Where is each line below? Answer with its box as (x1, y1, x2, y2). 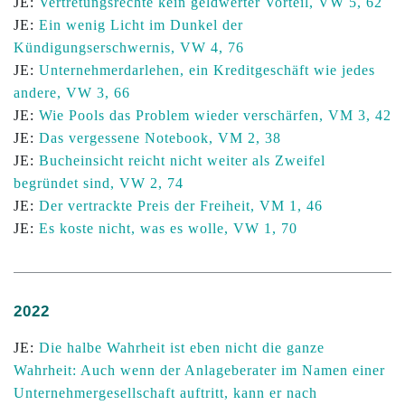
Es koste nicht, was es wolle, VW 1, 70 (39, 221, 297, 236)
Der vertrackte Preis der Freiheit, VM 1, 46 (39, 198, 323, 213)
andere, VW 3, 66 (14, 85, 130, 100)
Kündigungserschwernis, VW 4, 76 (14, 40, 244, 55)
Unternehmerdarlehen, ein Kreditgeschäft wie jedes (39, 62, 375, 78)
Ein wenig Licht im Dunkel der (39, 17, 243, 33)
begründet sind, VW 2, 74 (14, 175, 184, 191)
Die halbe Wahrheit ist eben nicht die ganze (39, 340, 325, 355)
